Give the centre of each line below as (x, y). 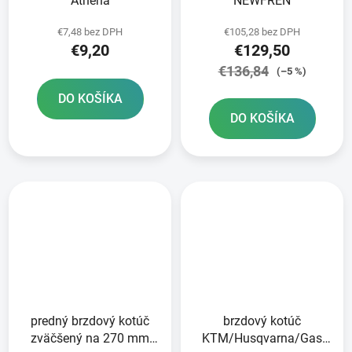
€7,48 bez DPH (90, 32)
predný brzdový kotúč (90, 321)
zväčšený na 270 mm (90, 338)
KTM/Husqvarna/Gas (262, 338)
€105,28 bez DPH (262, 32)
